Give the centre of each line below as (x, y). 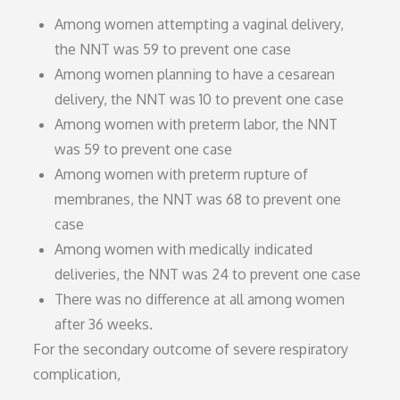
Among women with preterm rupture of (182, 174)
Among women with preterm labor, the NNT (196, 124)
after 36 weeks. (104, 324)
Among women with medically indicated (184, 249)
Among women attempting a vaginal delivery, (200, 24)
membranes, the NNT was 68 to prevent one (198, 199)
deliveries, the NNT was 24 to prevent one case (208, 274)
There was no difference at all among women (200, 299)
